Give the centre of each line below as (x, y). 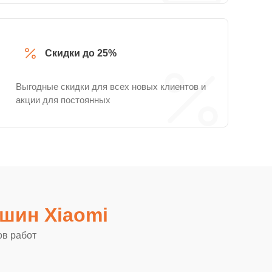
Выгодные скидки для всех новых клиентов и (111, 87)
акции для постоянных (63, 100)
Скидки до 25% (81, 53)
